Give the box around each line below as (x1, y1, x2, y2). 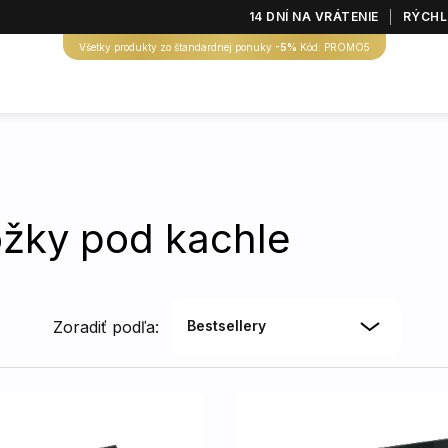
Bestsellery (187, 317, 266, 334)
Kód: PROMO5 (296, 41, 370, 53)
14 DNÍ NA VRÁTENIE (248, 9, 379, 24)
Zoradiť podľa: (53, 317, 159, 337)
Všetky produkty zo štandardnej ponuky (78, 41, 275, 53)
